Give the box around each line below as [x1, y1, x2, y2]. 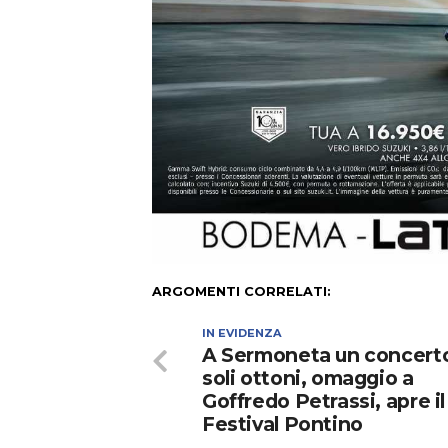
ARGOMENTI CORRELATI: [152, 284, 331, 300]
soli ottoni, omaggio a [202, 366, 414, 391]
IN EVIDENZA [202, 326, 282, 341]
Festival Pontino [202, 412, 363, 437]
